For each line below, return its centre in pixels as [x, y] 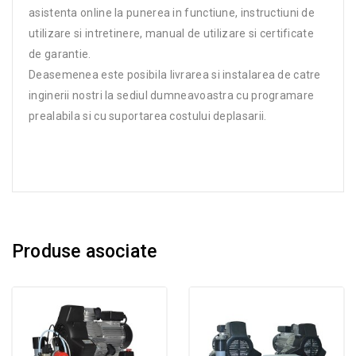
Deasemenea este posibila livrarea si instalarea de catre [175, 74]
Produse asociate [85, 251]
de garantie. [60, 54]
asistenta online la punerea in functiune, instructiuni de [172, 12]
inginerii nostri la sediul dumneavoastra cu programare [172, 95]
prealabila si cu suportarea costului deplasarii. [148, 116]
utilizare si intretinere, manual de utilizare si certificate [171, 33]
